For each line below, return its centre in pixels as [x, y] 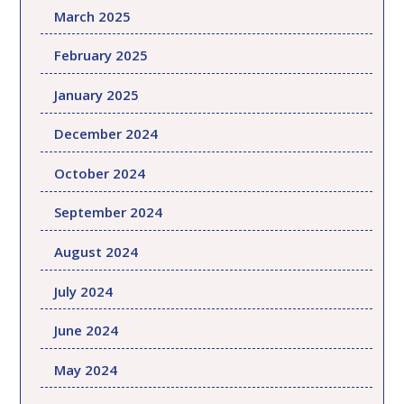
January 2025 [97, 94]
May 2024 [86, 369]
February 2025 [101, 55]
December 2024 [106, 134]
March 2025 [93, 16]
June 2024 [87, 331]
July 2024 [84, 291]
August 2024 [96, 251]
